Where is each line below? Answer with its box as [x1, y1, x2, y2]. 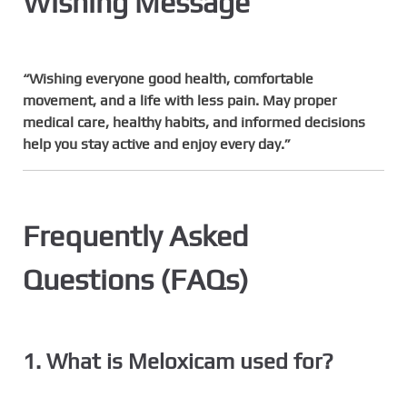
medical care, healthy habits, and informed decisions [23, 114, 365, 132]
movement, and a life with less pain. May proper [23, 92, 337, 110]
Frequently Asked [23, 219, 248, 253]
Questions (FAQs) [23, 263, 249, 297]
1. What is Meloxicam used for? [23, 349, 333, 374]
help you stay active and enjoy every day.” [23, 135, 291, 154]
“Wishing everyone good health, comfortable [23, 70, 313, 88]
